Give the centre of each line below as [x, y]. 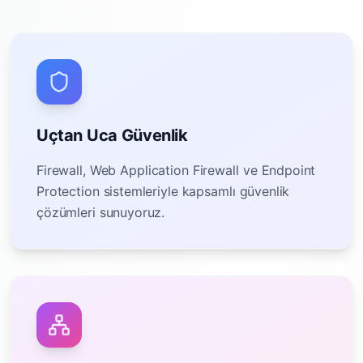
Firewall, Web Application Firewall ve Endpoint [176, 170]
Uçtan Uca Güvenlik [112, 135]
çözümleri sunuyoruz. [101, 212]
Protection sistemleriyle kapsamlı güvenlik [163, 191]
